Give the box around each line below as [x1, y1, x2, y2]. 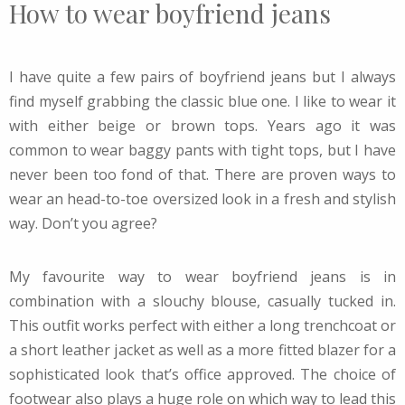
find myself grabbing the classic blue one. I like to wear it [9, 90, 396, 111]
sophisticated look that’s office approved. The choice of [9, 363, 396, 384]
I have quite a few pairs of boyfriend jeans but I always [9, 66, 396, 87]
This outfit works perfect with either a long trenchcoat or [9, 315, 396, 335]
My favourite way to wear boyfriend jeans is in [9, 266, 396, 287]
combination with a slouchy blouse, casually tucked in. [9, 290, 396, 311]
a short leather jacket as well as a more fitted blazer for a [9, 339, 396, 360]
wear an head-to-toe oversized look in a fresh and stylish [9, 188, 396, 209]
